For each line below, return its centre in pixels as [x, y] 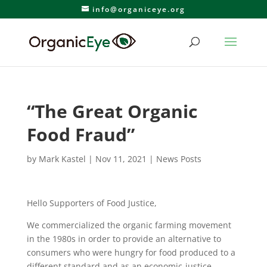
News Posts [178, 159]
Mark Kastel [62, 159]
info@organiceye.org [139, 9]
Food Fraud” [80, 134]
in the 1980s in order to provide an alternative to [124, 239]
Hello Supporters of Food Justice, [91, 203]
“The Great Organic [112, 111]
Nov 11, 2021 [121, 159]
